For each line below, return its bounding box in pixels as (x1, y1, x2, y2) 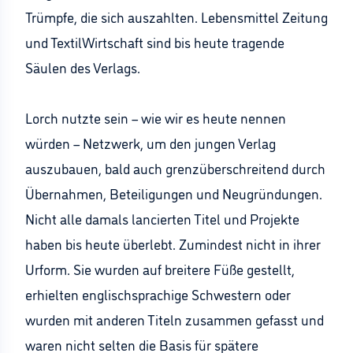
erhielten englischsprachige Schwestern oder (25, 284, 291, 303)
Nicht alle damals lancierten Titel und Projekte (25, 209, 299, 228)
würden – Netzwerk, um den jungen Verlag (25, 133, 276, 152)
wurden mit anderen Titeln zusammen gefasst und (25, 310, 324, 329)
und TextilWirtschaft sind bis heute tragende (25, 32, 284, 51)
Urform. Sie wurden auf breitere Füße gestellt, (25, 259, 295, 278)
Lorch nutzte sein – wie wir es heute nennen (25, 108, 286, 127)
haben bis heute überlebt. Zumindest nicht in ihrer (25, 234, 321, 253)
